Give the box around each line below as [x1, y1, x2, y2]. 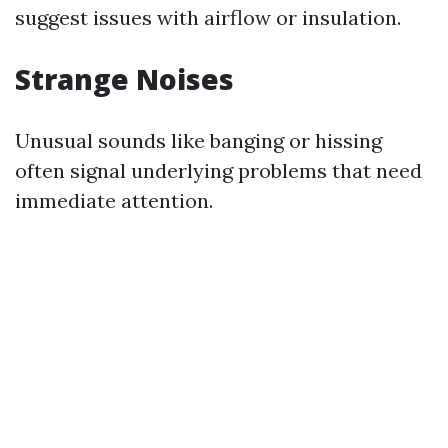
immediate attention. [15, 188, 213, 214]
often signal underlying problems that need [15, 158, 422, 184]
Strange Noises [15, 60, 234, 99]
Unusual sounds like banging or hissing [15, 128, 382, 154]
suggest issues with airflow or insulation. [15, 5, 401, 31]
